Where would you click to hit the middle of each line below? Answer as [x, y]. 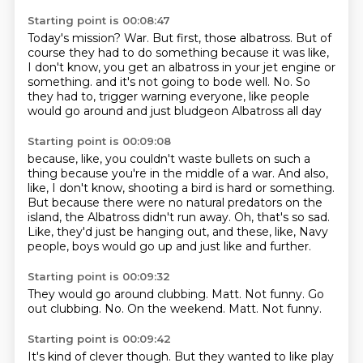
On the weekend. [177, 309]
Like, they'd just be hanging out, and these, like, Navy [177, 232]
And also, [303, 173]
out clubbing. [66, 309]
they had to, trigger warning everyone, [138, 96]
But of [313, 38]
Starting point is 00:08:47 [98, 20]
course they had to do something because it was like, [178, 53]
